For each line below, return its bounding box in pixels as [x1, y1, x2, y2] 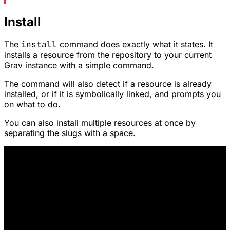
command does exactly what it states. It [57, 39, 213, 50]
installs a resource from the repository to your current [4, 50, 212, 61]
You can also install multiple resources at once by [4, 118, 196, 128]
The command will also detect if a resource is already [4, 79, 212, 89]
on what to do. [4, 99, 61, 110]
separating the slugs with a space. [4, 128, 136, 139]
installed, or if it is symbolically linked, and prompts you [4, 89, 221, 100]
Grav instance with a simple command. [4, 60, 154, 71]
